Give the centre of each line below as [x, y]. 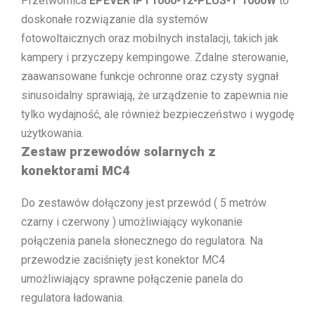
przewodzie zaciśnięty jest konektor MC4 [123, 260]
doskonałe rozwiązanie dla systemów [115, 19]
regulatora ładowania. [73, 298]
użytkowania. [52, 133]
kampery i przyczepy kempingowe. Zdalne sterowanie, [155, 57]
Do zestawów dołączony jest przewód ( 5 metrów [144, 203]
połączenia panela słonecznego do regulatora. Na [142, 241]
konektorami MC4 [76, 171]
